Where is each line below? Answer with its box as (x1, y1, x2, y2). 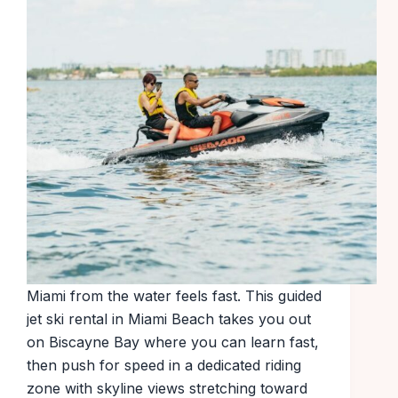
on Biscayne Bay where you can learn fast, (27, 333, 319, 352)
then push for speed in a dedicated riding (27, 356, 301, 375)
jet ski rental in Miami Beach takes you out (27, 310, 311, 329)
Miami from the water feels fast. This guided (27, 287, 322, 306)
